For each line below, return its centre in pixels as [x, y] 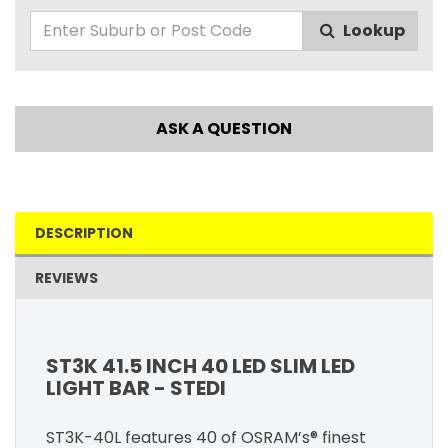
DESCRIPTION [84, 232]
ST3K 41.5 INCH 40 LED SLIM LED [200, 365]
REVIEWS [66, 277]
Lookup [374, 30]
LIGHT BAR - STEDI [136, 387]
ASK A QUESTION [224, 128]
